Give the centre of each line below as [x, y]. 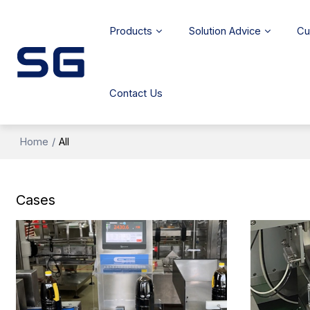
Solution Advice [225, 31]
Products [131, 31]
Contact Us [136, 93]
